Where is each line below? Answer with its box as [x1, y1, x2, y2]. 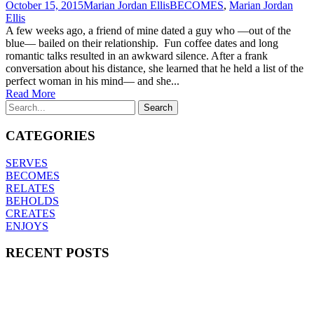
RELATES [6, 182, 55, 194]
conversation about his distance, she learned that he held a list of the [6, 62, 303, 75]
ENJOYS [6, 219, 48, 232]
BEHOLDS [6, 194, 59, 207]
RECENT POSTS [6, 245, 109, 261]
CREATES [6, 207, 55, 219]
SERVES [6, 156, 48, 169]
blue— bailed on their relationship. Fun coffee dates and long [6, 37, 278, 50]
